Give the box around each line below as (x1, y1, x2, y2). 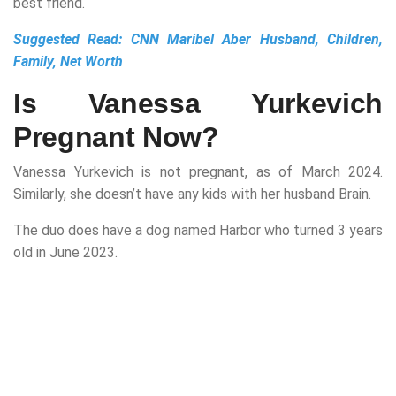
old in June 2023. (13, 244, 118, 262)
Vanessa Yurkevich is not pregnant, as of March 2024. (13, 164, 383, 181)
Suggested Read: (13, 31, 131, 49)
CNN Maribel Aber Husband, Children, (130, 31, 384, 49)
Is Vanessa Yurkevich (13, 88, 383, 120)
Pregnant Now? (13, 121, 219, 154)
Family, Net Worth (13, 53, 123, 71)
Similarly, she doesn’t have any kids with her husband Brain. (13, 186, 371, 203)
